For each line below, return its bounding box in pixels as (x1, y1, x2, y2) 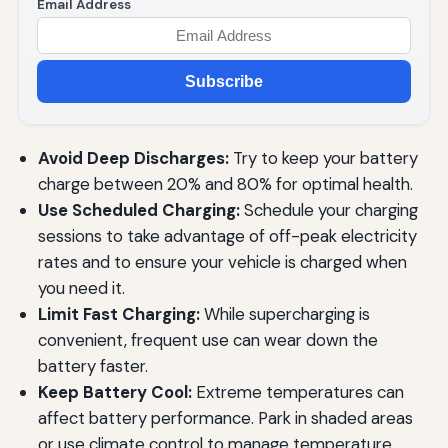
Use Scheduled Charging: (37, 199, 240, 222)
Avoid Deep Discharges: (37, 147, 229, 170)
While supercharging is (199, 303, 370, 326)
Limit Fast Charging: (37, 303, 200, 326)
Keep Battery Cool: (37, 381, 192, 404)
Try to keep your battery (228, 147, 418, 170)
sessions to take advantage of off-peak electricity (37, 225, 417, 248)
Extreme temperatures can (191, 381, 404, 404)
